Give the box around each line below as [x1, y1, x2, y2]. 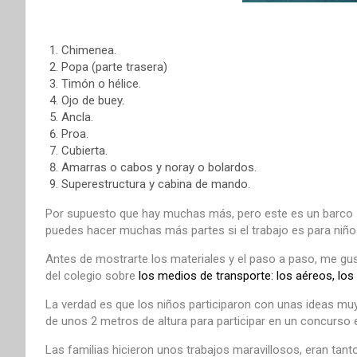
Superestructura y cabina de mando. [61, 176, 250, 191]
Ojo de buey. [61, 92, 124, 108]
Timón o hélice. [61, 76, 141, 91]
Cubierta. [61, 143, 108, 158]
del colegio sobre [45, 268, 139, 283]
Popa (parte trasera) [61, 59, 167, 74]
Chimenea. [61, 42, 116, 57]
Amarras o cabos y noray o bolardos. [61, 159, 257, 175]
